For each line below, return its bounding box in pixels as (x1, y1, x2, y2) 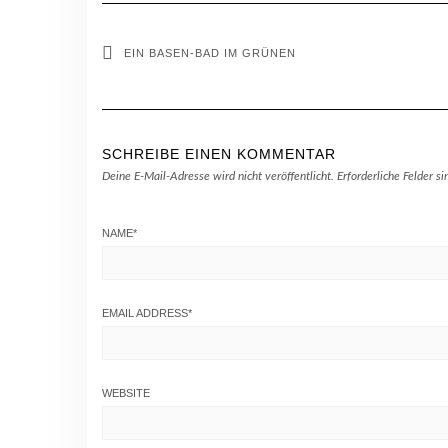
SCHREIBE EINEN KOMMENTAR (102, 146, 336, 162)
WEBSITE (102, 387, 150, 399)
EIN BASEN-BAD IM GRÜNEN (124, 47, 296, 59)
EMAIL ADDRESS (102, 307, 188, 319)
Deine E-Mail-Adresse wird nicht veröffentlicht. (102, 170, 334, 182)
